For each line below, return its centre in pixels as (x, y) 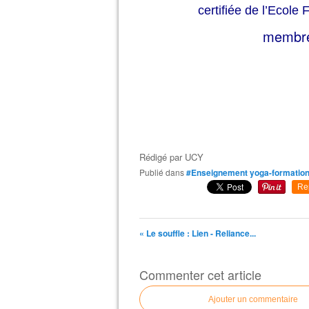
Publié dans (165, 172)
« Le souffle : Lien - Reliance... (198, 233)
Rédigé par (162, 157)
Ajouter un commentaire (253, 299)
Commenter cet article (200, 275)
